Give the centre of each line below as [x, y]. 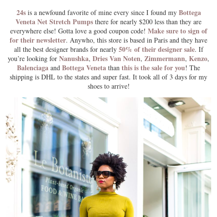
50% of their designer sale [156, 49]
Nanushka [74, 59]
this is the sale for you [153, 68]
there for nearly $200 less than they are [147, 22]
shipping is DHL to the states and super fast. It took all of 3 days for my [108, 77]
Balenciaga [33, 68]
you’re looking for [33, 59]
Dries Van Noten [116, 59]
